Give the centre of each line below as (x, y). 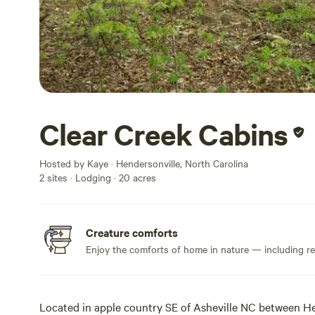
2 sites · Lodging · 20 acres (98, 177)
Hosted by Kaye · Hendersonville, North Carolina (144, 163)
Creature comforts (132, 232)
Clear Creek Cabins (163, 134)
